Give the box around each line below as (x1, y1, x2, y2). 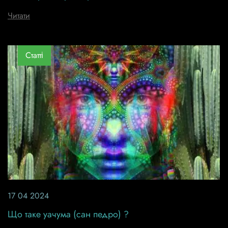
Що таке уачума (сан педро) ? (8, 207, 129, 221)
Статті (25, 49, 43, 62)
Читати (8, 9, 30, 21)
